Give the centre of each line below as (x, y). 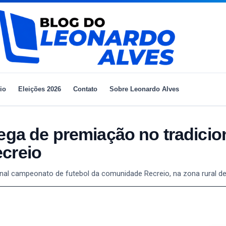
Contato (85, 89)
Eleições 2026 (39, 89)
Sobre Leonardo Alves (144, 89)
